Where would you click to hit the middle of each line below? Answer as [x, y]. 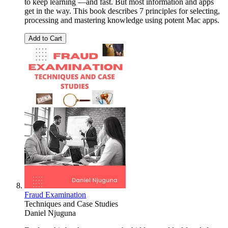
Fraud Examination [55, 195]
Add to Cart [45, 39]
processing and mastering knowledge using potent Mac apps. [122, 20]
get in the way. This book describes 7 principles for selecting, [122, 11]
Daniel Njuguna [50, 213]
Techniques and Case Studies [71, 204]
